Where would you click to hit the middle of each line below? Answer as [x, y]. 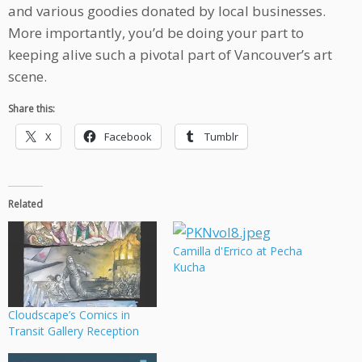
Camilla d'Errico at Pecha [238, 251]
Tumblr [221, 137]
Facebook [128, 137]
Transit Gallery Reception [74, 330]
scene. [27, 77]
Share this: [32, 109]
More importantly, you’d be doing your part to [156, 33]
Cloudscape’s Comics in [69, 314]
